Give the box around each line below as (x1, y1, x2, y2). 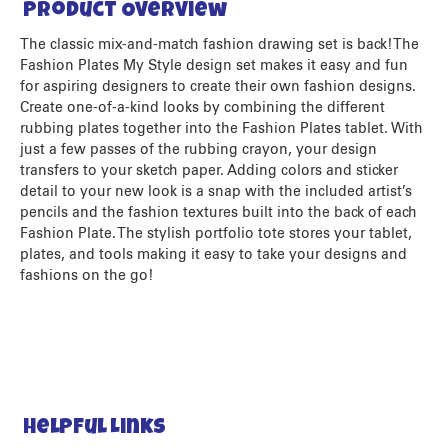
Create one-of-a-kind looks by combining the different (20, 100, 385, 115)
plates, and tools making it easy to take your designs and (20, 247, 407, 262)
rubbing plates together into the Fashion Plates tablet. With (20, 121, 423, 136)
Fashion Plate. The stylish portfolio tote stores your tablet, (20, 226, 412, 241)
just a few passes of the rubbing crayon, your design (20, 142, 377, 157)
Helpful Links (23, 417, 166, 439)
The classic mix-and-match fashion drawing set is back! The (20, 37, 419, 52)
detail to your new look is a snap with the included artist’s (20, 184, 412, 199)
